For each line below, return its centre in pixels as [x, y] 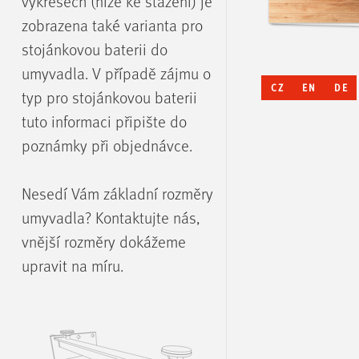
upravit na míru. [73, 266]
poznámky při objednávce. [107, 146]
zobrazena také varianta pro [113, 26]
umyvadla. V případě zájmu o [117, 74]
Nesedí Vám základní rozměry [118, 194]
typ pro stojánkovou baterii [110, 98]
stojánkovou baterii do [95, 50]
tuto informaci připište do [105, 122]
